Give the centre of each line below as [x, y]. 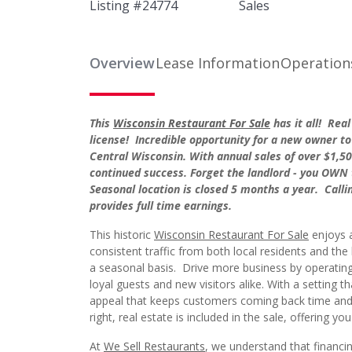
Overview [122, 63]
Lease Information [218, 63]
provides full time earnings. [164, 205]
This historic [122, 235]
